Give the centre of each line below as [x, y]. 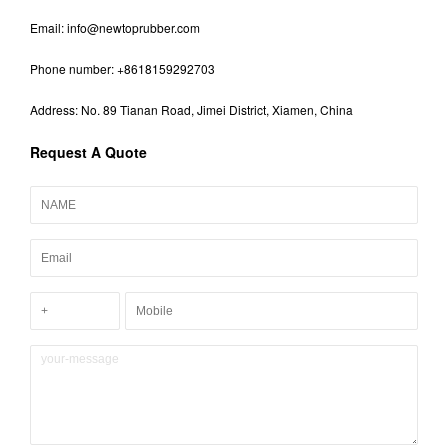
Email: [48, 27]
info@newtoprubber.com [133, 27]
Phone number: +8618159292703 [122, 68]
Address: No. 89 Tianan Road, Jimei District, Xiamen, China [191, 109]
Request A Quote [88, 151]
